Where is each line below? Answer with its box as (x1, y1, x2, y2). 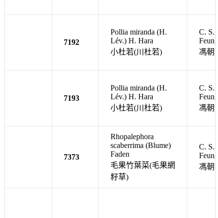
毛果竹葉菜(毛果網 (110, 161, 175, 169)
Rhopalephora (110, 132, 154, 141)
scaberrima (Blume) (110, 141, 171, 149)
